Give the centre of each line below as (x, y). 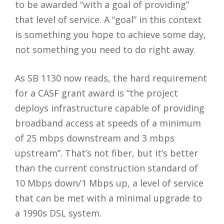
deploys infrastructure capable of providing (110, 108)
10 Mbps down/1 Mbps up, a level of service (109, 183)
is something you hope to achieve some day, (110, 35)
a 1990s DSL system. (58, 213)
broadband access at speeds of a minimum (108, 123)
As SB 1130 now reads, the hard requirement (111, 78)
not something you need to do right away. (105, 50)
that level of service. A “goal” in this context (108, 20)
